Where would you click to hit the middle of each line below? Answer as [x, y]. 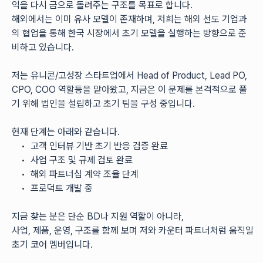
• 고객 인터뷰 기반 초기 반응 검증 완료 [99, 146]
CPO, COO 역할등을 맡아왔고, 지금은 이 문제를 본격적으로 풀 [129, 90]
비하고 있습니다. [43, 47]
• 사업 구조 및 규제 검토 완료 [82, 160]
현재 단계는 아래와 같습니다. [66, 132]
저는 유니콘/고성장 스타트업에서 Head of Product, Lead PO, [129, 75]
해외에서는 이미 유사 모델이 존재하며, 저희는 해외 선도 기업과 [129, 19]
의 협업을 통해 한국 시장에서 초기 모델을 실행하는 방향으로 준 [129, 33]
